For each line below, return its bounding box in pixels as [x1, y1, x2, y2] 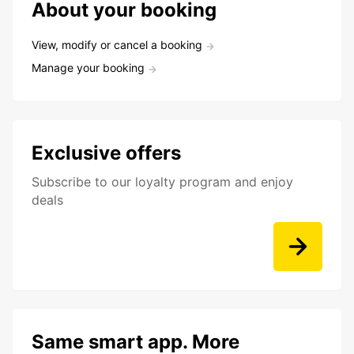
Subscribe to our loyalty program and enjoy [32, 174, 293, 190]
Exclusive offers [32, 141, 181, 165]
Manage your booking [32, 61, 145, 75]
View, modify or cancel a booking [32, 38, 202, 52]
